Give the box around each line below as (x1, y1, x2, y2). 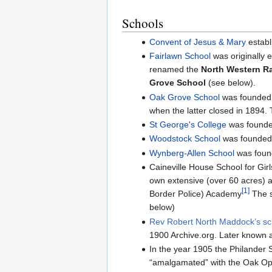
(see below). (205, 78, 256, 88)
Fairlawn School (149, 51, 211, 61)
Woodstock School (149, 134, 220, 144)
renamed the (149, 64, 201, 75)
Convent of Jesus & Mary (149, 36, 246, 47)
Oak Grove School (149, 92, 220, 102)
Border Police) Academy (149, 189, 242, 199)
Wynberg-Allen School (149, 148, 234, 158)
